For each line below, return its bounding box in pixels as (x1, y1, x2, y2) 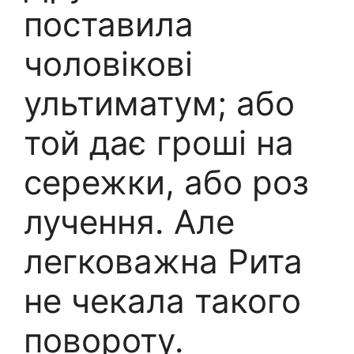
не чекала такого (24, 280, 301, 321)
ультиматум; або (24, 82, 295, 123)
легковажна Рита (24, 240, 303, 281)
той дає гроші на (24, 122, 294, 163)
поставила (24, 3, 194, 44)
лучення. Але (24, 201, 235, 242)
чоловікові (24, 43, 193, 84)
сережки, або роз (24, 161, 309, 202)
